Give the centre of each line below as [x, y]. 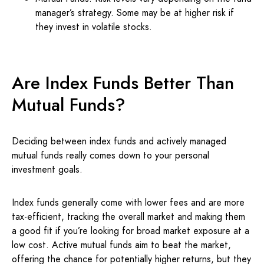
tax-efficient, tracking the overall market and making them [128, 217]
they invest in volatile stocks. [94, 27]
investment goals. [47, 169]
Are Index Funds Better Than [123, 83]
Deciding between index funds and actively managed [119, 141]
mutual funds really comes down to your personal [110, 155]
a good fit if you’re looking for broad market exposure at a [131, 231]
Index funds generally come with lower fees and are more [128, 202]
